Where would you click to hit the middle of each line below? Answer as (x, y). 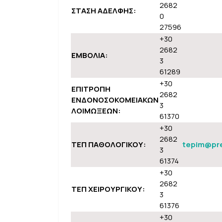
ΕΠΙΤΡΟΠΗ (91, 89)
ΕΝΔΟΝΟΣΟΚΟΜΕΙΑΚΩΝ (115, 100)
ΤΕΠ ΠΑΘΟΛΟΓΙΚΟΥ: (109, 144)
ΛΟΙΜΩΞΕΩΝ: (96, 111)
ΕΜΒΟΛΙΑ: (89, 55)
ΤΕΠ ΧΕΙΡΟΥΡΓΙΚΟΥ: (108, 189)
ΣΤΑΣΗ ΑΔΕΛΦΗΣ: (104, 11)
